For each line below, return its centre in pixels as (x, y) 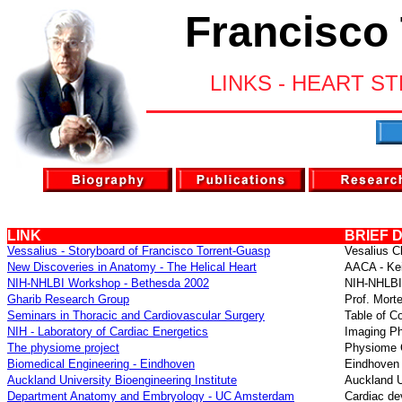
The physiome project (63, 348)
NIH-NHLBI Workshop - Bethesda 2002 (108, 283)
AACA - (366, 267)
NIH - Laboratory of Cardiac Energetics (108, 332)
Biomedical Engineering (68, 364)
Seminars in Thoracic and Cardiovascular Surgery (136, 315)
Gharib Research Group (68, 299)
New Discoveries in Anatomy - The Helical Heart (132, 267)
